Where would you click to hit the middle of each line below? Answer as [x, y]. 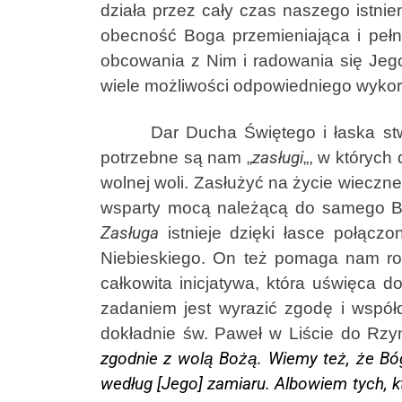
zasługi [277, 158]
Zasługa [130, 233]
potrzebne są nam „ [176, 157]
